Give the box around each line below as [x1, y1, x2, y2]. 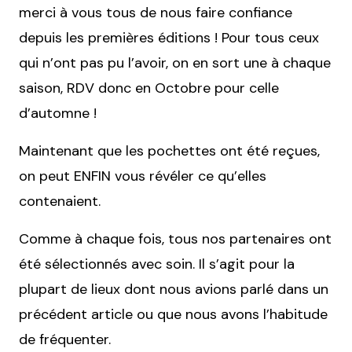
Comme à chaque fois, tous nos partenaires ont [19, 229, 332, 248]
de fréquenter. [19, 330, 111, 349]
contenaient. [19, 192, 101, 211]
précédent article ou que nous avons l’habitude [19, 305, 328, 324]
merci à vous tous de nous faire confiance [19, 3, 292, 22]
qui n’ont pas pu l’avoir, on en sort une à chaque [19, 53, 331, 72]
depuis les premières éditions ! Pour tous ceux [19, 28, 319, 47]
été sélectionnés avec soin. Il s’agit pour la [19, 255, 295, 273]
